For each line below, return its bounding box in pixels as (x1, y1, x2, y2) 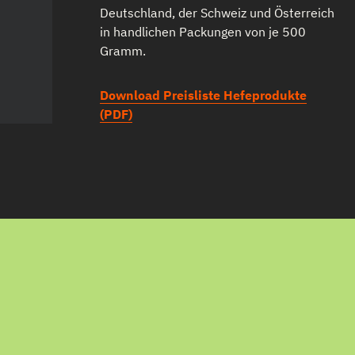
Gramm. (99, 43, 146, 59)
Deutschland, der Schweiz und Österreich (99, 5, 334, 21)
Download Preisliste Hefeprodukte (99, 87, 307, 103)
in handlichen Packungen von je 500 (99, 24, 306, 40)
